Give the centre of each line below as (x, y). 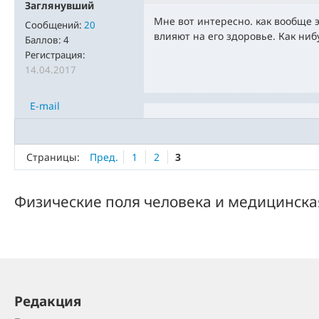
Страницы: (53, 157)
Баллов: (44, 40)
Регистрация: (55, 55)
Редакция (48, 301)
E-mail (45, 106)
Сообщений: (54, 25)
